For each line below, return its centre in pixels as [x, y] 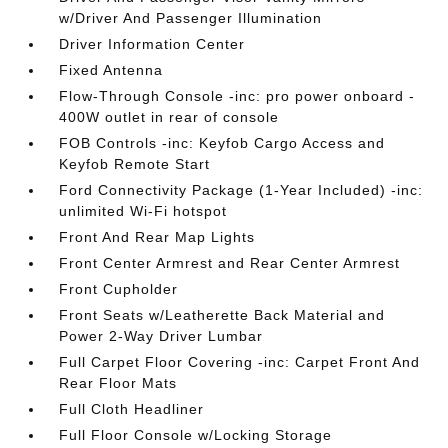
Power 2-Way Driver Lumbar [161, 336]
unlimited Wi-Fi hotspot [143, 211]
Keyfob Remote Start [135, 164]
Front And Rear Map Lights [157, 237]
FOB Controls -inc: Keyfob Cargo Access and [222, 143]
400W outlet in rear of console [169, 117]
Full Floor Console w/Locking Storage [196, 435]
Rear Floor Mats [118, 383]
